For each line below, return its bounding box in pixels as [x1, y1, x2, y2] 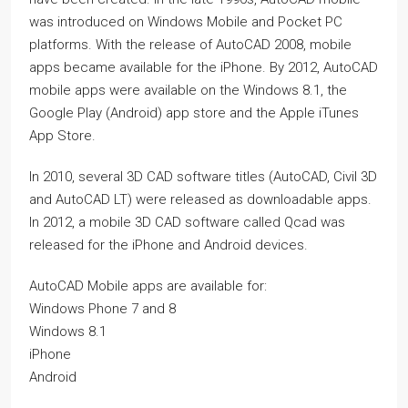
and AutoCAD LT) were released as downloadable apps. [29, 191, 372, 208]
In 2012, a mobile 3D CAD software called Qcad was [29, 214, 345, 230]
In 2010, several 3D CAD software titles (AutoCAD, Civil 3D [29, 168, 377, 185]
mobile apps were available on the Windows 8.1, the [29, 82, 347, 98]
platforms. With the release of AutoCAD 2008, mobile [29, 36, 352, 53]
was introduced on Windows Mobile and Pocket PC [29, 14, 342, 30]
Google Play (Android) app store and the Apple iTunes [29, 105, 359, 121]
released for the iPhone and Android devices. [29, 237, 308, 253]
